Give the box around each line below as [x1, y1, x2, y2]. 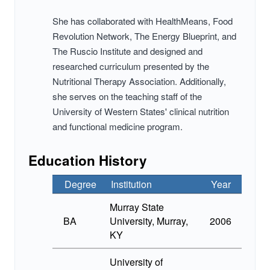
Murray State [110, 200, 165, 215]
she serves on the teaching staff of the [52, 90, 202, 103]
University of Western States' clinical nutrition [52, 105, 229, 118]
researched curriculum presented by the [52, 60, 209, 73]
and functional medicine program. [52, 120, 183, 133]
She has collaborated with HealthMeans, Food [52, 14, 233, 28]
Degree [64, 177, 96, 192]
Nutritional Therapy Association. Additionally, [52, 75, 226, 88]
